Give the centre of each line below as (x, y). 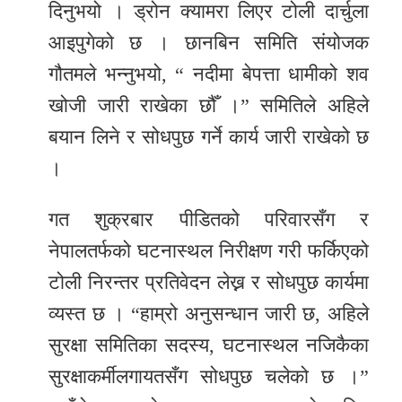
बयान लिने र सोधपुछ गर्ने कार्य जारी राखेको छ (209, 137)
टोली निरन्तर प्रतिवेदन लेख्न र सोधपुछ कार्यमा (209, 283)
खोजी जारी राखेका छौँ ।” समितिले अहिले (209, 106)
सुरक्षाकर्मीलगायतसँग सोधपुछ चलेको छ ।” (209, 377)
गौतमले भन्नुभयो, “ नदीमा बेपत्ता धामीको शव (209, 74)
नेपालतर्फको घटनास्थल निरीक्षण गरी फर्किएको (209, 251)
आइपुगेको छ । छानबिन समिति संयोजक (209, 43)
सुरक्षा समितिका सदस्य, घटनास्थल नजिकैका (209, 345)
